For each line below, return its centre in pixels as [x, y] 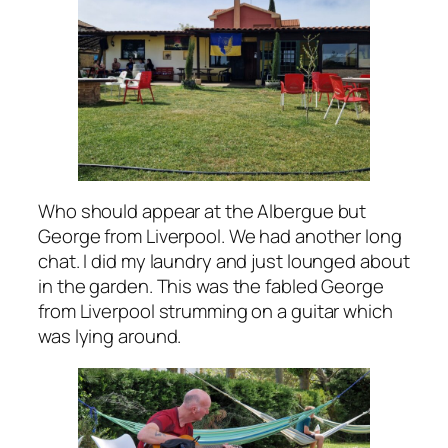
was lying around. [110, 336]
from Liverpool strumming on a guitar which [215, 311]
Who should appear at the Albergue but [202, 211]
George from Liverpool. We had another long [220, 236]
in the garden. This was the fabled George [211, 286]
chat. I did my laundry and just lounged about [224, 261]
